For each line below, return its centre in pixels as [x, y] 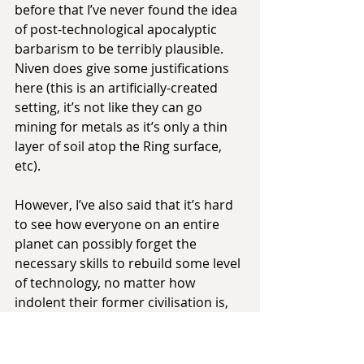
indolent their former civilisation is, [123, 303]
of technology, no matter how [106, 283]
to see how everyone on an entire [119, 225]
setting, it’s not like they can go [110, 108]
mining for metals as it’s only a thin [123, 127]
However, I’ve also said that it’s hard [126, 205]
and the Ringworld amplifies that [116, 322]
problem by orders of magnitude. [117, 342]
